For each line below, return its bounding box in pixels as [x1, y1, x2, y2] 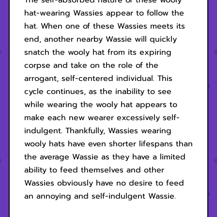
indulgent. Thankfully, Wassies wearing [24, 125, 171, 137]
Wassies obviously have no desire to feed [24, 177, 184, 189]
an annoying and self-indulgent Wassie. [24, 190, 176, 202]
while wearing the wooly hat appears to [24, 99, 177, 111]
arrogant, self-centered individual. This [24, 73, 172, 85]
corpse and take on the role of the [24, 60, 158, 72]
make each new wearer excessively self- [24, 112, 180, 124]
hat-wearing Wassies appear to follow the [24, 7, 184, 19]
